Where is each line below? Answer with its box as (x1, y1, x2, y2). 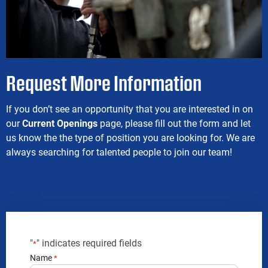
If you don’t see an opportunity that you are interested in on (6, 102, 253, 115)
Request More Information (6, 71, 202, 95)
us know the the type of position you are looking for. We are (6, 131, 255, 144)
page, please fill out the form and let (98, 117, 251, 130)
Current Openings (22, 117, 98, 130)
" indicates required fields (36, 236, 142, 249)
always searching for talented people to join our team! (6, 145, 232, 159)
